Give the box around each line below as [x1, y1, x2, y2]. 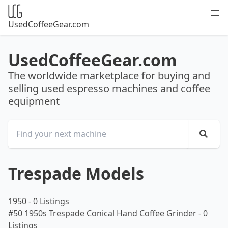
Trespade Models [8, 162, 144, 184]
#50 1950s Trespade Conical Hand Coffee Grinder [8, 208, 198, 219]
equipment [8, 94, 60, 108]
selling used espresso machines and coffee [8, 81, 210, 95]
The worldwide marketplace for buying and [8, 69, 210, 82]
